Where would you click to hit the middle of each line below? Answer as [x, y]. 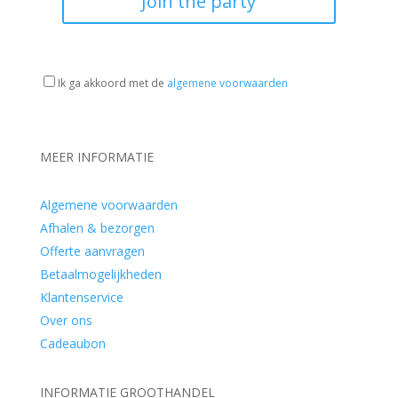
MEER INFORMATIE [96, 156]
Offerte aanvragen [92, 251]
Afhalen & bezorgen [97, 227]
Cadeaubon [72, 343]
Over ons [66, 320]
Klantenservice [81, 297]
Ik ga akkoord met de [112, 83]
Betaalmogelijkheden [100, 274]
